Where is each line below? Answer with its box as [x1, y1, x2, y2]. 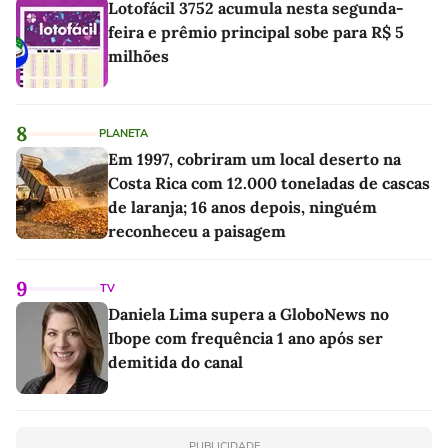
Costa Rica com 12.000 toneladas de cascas [108, 173, 430, 194]
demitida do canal [108, 352, 243, 373]
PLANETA [99, 126, 148, 142]
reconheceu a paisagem [108, 221, 286, 242]
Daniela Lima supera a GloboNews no [108, 304, 389, 325]
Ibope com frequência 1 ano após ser [108, 328, 383, 349]
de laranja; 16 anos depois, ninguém [108, 197, 377, 218]
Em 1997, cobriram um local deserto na [108, 149, 401, 170]
